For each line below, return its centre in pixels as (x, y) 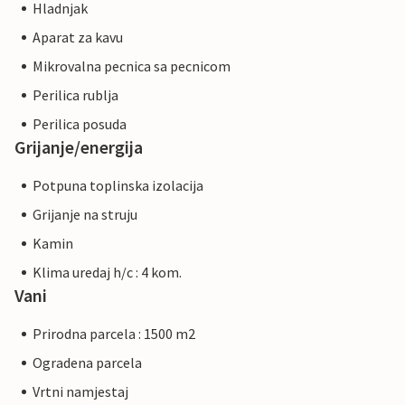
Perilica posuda (80, 124)
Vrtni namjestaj (80, 392)
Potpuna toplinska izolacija (118, 186)
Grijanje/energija (79, 147)
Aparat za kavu (78, 38)
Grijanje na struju (85, 215)
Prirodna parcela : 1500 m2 (114, 334)
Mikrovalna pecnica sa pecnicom (132, 66)
